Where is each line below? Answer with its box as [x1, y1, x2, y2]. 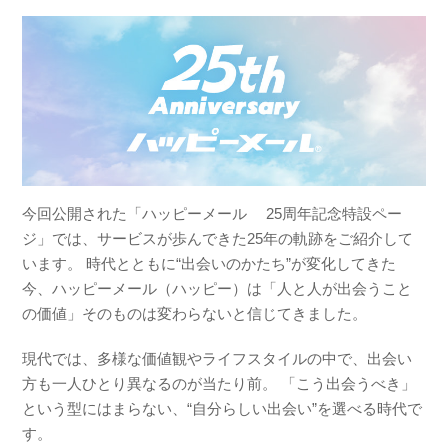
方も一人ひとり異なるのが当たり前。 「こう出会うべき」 [22, 374, 417, 392]
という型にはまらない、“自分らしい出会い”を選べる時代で [22, 399, 423, 417]
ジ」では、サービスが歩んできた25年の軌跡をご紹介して [22, 229, 414, 247]
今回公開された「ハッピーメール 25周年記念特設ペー [22, 204, 403, 222]
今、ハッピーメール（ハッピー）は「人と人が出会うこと [22, 279, 413, 297]
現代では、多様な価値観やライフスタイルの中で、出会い [22, 349, 413, 367]
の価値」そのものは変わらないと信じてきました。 [22, 304, 368, 322]
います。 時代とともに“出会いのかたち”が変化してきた [22, 254, 397, 272]
